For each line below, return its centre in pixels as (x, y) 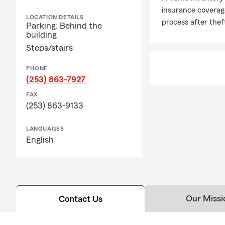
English (40, 139)
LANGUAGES (45, 128)
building (41, 34)
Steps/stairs (49, 47)
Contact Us (80, 199)
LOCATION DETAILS (55, 17)
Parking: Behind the (64, 25)
